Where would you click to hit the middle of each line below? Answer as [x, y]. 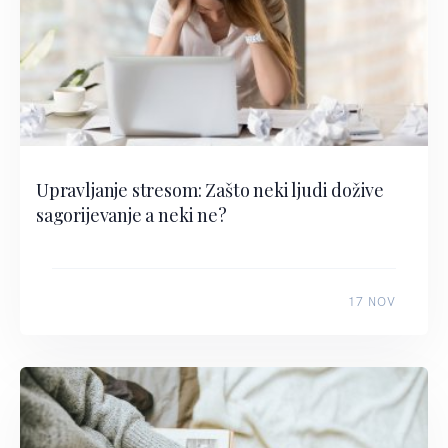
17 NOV [372, 301]
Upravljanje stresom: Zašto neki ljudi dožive [210, 189]
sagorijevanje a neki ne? [131, 214]
